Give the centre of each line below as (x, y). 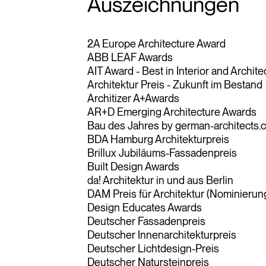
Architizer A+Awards (133, 98)
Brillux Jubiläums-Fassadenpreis (162, 153)
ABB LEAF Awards (130, 57)
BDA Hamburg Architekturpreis (158, 139)
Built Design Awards (133, 166)
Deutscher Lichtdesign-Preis (153, 248)
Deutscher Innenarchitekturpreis (162, 235)
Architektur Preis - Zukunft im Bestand (175, 84)
